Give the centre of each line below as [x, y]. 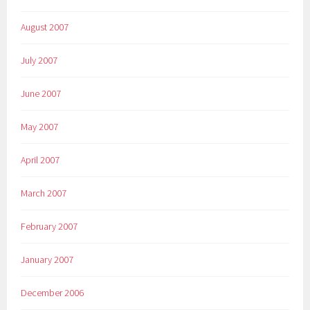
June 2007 [41, 94]
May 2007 [40, 127]
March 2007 [44, 193]
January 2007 [47, 260]
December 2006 [53, 293]
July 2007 [39, 61]
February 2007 [49, 227]
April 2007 [40, 160]
